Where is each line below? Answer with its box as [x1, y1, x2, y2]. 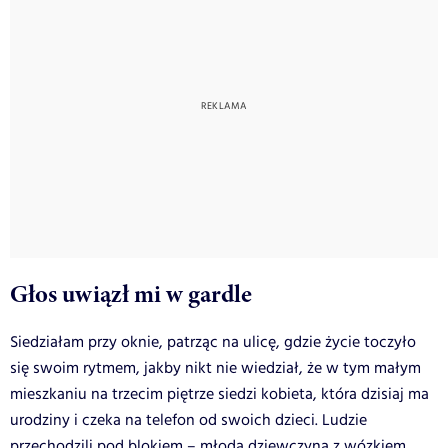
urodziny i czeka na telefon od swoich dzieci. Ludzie [10, 408, 367, 432]
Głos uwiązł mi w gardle [10, 276, 252, 311]
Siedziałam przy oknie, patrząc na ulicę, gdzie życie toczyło [10, 330, 416, 354]
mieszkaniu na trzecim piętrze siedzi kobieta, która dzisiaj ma [10, 382, 429, 406]
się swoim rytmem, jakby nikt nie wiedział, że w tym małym [10, 356, 421, 380]
